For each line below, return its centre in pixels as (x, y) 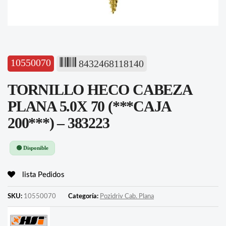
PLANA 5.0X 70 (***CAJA (89, 106)
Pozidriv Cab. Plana (127, 196)
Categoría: (84, 196)
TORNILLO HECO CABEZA (100, 90)
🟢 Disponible (32, 148)
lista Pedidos (42, 175)
